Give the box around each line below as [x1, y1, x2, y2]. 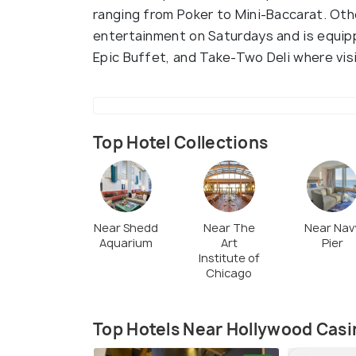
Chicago [206, 265, 252, 281]
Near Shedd [93, 219, 158, 235]
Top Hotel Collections [93, 132, 269, 154]
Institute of [198, 250, 260, 265]
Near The [203, 219, 255, 235]
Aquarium [99, 234, 153, 250]
